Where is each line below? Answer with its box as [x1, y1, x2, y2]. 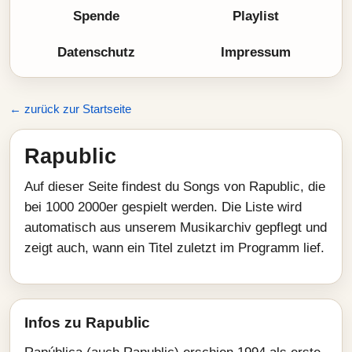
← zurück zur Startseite [9, 102, 131, 115]
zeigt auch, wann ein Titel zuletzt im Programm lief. [24, 240, 324, 255]
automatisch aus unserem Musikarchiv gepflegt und [24, 220, 327, 235]
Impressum [221, 45, 291, 60]
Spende [73, 9, 119, 24]
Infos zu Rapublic [24, 314, 150, 331]
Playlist [233, 9, 279, 24]
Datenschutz [57, 45, 135, 60]
